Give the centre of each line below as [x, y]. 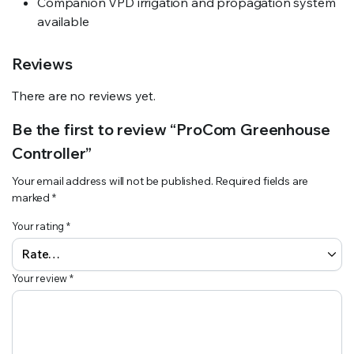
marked [32, 198]
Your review [41, 278]
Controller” [52, 153]
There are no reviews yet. [84, 96]
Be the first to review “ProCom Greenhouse [171, 129]
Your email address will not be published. [113, 181]
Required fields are [262, 181]
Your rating [40, 226]
